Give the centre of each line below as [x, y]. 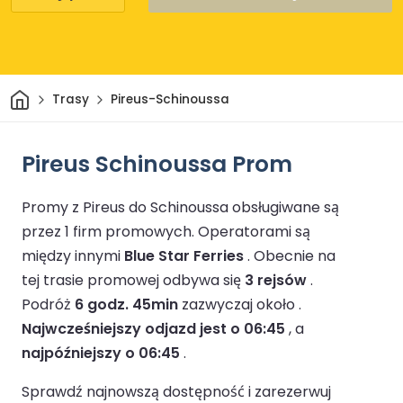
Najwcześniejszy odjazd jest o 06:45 [153, 328]
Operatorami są [254, 231]
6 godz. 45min [126, 304]
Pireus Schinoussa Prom [157, 164]
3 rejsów [276, 280]
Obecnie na [295, 255]
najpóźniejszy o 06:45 [101, 353]
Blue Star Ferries [184, 255]
